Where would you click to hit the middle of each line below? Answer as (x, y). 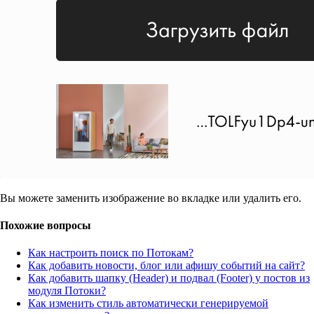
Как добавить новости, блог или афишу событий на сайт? (166, 266)
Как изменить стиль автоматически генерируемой (148, 303)
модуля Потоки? (67, 291)
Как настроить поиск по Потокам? (111, 253)
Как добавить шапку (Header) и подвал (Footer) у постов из (169, 278)
